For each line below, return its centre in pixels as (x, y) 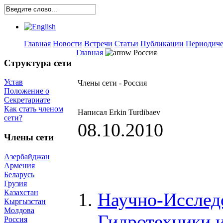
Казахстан (21, 192)
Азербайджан (27, 156)
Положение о (27, 91)
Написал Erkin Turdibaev (120, 112)
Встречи (98, 44)
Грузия (15, 183)
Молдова (19, 210)
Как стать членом (34, 109)
